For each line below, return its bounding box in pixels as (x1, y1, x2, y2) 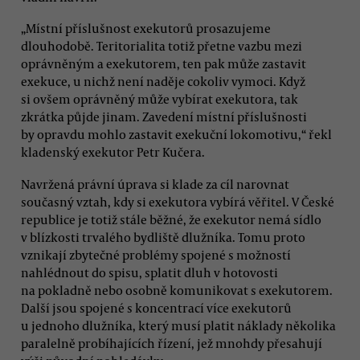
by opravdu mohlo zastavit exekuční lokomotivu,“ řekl (21, 126, 332, 143)
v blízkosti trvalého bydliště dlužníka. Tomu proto (21, 228, 305, 245)
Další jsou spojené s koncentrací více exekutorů (21, 299, 292, 316)
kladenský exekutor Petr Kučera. (21, 144, 205, 161)
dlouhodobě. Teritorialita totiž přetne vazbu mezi (21, 38, 302, 55)
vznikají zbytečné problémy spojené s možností (21, 246, 291, 263)
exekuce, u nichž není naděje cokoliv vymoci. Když (21, 73, 305, 90)
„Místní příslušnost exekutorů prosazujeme (21, 20, 271, 37)
